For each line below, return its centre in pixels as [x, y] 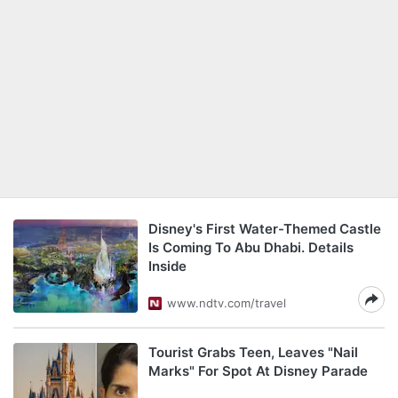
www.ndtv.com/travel [227, 303]
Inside [167, 266]
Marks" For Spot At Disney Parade [258, 371]
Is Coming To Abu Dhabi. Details [251, 247]
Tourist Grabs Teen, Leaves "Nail [253, 352]
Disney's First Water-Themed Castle [265, 229]
